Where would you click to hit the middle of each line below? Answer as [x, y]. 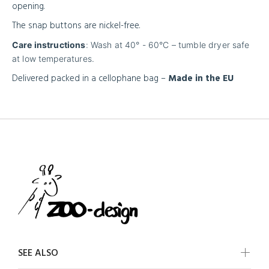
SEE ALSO [38, 253]
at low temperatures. [53, 59]
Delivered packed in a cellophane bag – [90, 79]
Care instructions [49, 45]
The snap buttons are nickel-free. [76, 26]
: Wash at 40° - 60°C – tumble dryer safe [168, 45]
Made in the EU [201, 79]
